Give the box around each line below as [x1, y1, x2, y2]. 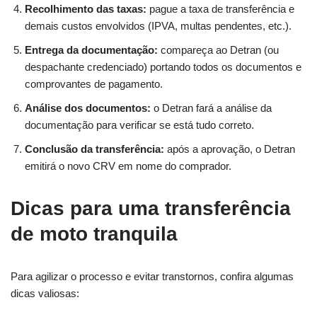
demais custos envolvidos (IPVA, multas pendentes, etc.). [25, 19, 292, 32]
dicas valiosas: [11, 287, 79, 299]
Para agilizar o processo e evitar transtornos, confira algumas [11, 270, 294, 282]
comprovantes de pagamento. [25, 77, 163, 90]
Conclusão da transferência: [25, 142, 164, 155]
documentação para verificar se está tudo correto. [25, 118, 254, 131]
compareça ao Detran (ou [158, 43, 279, 56]
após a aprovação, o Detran [164, 142, 295, 155]
